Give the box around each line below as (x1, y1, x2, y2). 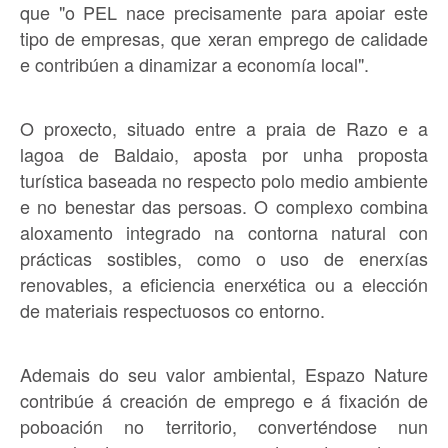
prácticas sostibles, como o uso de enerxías (20, 244, 428, 271)
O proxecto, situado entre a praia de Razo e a (20, 114, 428, 141)
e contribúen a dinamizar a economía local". (20, 50, 369, 77)
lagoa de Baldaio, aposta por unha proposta (20, 140, 428, 167)
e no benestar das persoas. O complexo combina (20, 192, 428, 219)
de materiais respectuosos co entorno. (20, 296, 325, 323)
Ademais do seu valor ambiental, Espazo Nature (20, 360, 428, 387)
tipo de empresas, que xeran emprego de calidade (20, 24, 428, 51)
